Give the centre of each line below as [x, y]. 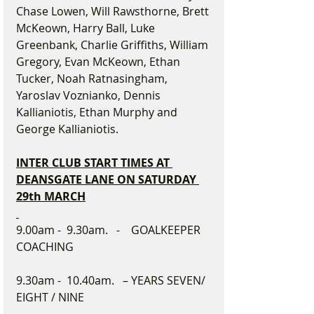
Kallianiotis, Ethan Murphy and [98, 112]
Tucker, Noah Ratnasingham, [93, 78]
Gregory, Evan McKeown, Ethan [100, 62]
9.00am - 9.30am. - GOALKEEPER [110, 230]
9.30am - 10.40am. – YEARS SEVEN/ [112, 280]
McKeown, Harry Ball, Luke [87, 28]
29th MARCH [51, 196]
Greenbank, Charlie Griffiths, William [114, 45]
